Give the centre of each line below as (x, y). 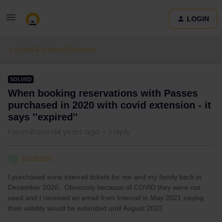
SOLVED (21, 79)
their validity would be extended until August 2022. (87, 208)
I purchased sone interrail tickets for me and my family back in (105, 177)
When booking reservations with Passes (103, 93)
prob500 (38, 159)
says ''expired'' (43, 117)
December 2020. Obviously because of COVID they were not (104, 187)
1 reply (120, 132)
